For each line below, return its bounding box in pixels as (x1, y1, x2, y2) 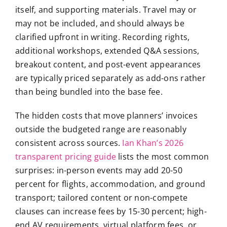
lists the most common (116, 151, 209, 163)
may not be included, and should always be (15, 18, 184, 29)
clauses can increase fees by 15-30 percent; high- (15, 206, 207, 217)
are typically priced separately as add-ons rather (15, 72, 206, 84)
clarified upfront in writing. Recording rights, (15, 31, 190, 43)
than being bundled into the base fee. (15, 86, 163, 98)
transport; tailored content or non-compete (15, 192, 188, 204)
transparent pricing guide (15, 151, 116, 163)
